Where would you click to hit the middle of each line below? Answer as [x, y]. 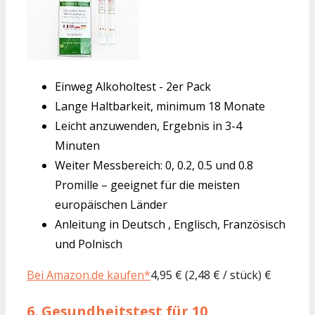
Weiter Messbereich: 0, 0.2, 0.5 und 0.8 [154, 165]
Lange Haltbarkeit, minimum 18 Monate [160, 106]
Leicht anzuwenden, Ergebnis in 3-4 [148, 126]
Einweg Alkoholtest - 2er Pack [133, 86]
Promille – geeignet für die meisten [147, 185]
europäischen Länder [111, 204]
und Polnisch [89, 244]
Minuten [77, 145]
